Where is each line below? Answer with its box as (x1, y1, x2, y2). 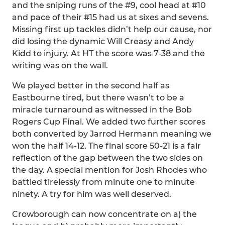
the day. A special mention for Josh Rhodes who (12, 165, 207, 175)
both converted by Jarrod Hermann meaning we (12, 129, 211, 139)
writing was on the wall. (12, 61, 108, 70)
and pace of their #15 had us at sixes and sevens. (12, 13, 209, 22)
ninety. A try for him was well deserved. (12, 189, 171, 199)
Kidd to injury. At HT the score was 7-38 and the (12, 49, 205, 58)
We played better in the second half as (12, 81, 169, 90)
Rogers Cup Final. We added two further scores (12, 117, 205, 127)
